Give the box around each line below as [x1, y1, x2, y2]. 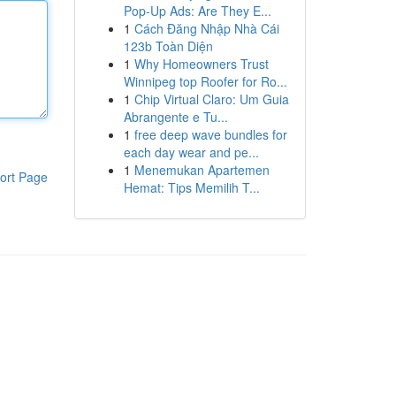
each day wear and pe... [123, 143, 259, 161]
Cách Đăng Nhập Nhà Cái [133, 19, 279, 37]
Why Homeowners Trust [133, 55, 269, 72]
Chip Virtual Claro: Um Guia [133, 90, 289, 108]
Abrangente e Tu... [123, 108, 228, 126]
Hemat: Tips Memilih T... [123, 179, 260, 196]
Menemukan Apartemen [133, 161, 270, 179]
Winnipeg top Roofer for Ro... [123, 72, 287, 90]
